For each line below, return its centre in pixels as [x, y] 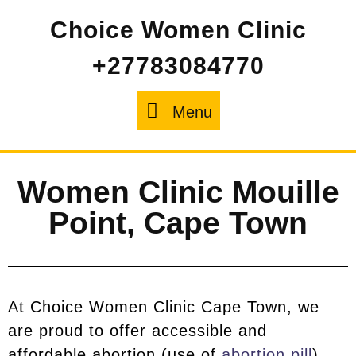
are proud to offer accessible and [137, 331]
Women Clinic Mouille [178, 192]
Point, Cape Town [178, 223]
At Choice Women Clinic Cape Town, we [164, 307]
